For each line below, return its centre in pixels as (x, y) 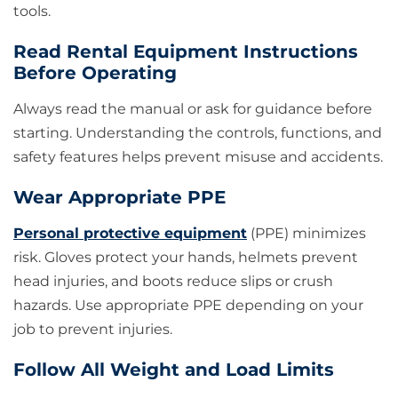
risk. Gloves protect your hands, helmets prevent (186, 258)
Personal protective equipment (130, 234)
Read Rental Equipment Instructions (186, 52)
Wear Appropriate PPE (119, 198)
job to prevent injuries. (93, 330)
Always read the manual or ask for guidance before (193, 109)
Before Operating (95, 73)
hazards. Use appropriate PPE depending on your (188, 306)
